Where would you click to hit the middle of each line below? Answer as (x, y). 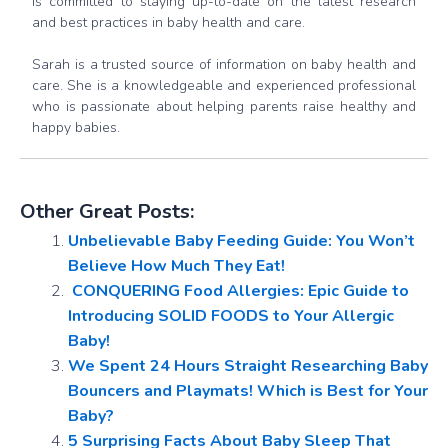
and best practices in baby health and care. (168, 23)
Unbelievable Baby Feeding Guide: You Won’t (241, 241)
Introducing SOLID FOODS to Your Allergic (231, 316)
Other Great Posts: (107, 212)
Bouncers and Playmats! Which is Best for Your (248, 391)
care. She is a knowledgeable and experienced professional (224, 86)
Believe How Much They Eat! (176, 266)
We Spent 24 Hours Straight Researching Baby (248, 366)
